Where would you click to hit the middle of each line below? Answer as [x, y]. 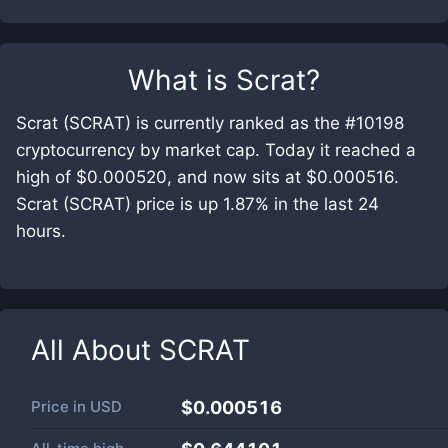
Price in [60, 406]
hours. [41, 231]
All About [95, 350]
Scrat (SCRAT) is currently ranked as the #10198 [210, 123]
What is [182, 80]
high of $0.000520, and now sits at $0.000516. [207, 177]
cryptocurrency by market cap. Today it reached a [216, 150]
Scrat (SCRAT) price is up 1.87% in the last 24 [197, 204]
